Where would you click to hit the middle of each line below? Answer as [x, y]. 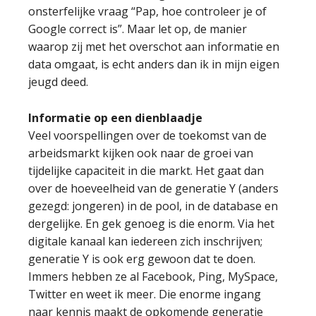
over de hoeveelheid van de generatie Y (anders [153, 188]
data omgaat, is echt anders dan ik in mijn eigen [154, 64]
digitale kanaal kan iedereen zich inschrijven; [145, 241]
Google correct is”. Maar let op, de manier [138, 29]
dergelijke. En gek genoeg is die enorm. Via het [151, 224]
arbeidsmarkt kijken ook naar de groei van [141, 153]
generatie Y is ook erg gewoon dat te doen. [142, 259]
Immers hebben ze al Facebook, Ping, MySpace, [153, 276]
